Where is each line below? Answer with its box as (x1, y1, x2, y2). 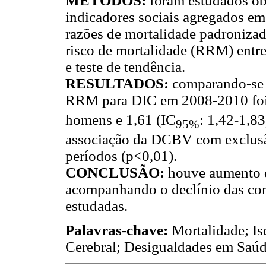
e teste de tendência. (65, 58, 185, 75)
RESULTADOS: (65, 75, 172, 91)
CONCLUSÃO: (65, 164, 168, 180)
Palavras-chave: (65, 221, 172, 238)
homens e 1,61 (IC (65, 111, 176, 128)
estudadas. (65, 197, 128, 214)
